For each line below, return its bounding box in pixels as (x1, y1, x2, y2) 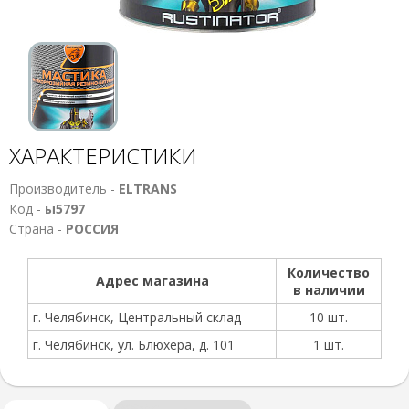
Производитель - (9, 180, 119, 197)
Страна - (9, 220, 66, 237)
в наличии (292, 281, 365, 299)
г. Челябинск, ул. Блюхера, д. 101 (33, 336, 235, 353)
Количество (288, 264, 370, 281)
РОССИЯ (66, 220, 119, 237)
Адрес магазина (95, 272, 209, 289)
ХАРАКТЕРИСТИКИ (9, 141, 196, 171)
